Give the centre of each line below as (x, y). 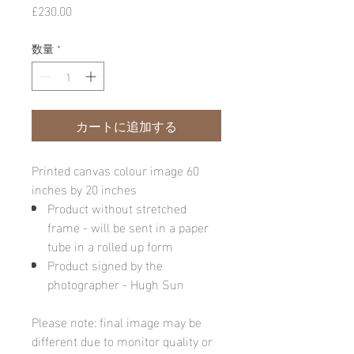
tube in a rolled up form (112, 245)
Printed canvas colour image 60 (115, 169)
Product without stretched (117, 207)
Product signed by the (105, 264)
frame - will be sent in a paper (128, 226)
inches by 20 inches (84, 188)
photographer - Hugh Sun (116, 283)
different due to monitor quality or (122, 340)
